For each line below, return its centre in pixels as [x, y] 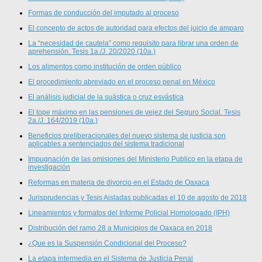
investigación [49, 167]
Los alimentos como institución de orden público [105, 66]
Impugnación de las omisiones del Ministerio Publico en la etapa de [135, 159]
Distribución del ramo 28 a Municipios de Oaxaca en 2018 [120, 228]
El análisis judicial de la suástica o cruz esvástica [106, 97]
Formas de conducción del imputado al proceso [104, 13]
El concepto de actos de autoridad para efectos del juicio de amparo [136, 28]
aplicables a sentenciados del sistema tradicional [106, 144]
